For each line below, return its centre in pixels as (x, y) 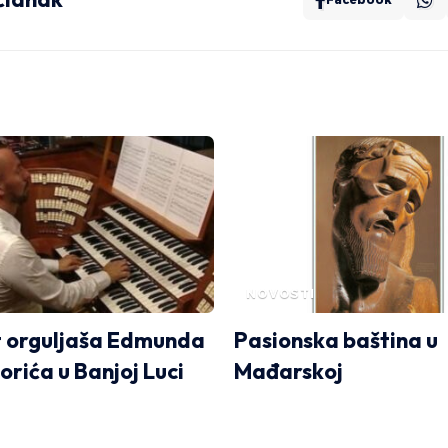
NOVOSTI (280, 293)
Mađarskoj (288, 370)
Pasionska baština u (336, 339)
